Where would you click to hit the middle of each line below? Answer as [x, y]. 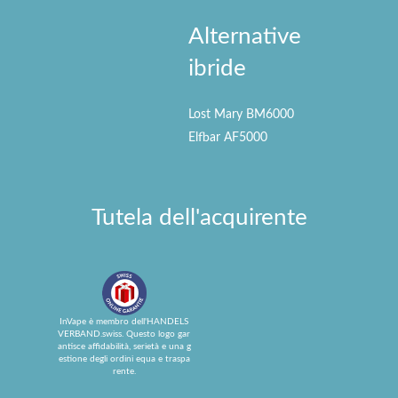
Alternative [245, 36]
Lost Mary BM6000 [241, 115]
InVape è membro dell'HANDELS [124, 322]
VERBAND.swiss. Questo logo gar [124, 334]
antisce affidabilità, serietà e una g [124, 346]
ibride [217, 68]
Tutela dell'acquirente [199, 218]
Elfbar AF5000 [228, 138]
